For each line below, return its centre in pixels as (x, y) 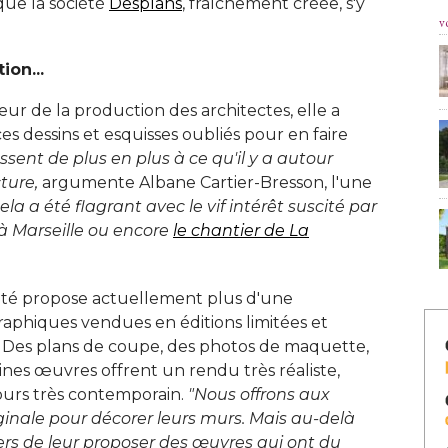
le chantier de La (241, 230)
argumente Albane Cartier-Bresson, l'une (205, 182)
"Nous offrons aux (259, 394)
